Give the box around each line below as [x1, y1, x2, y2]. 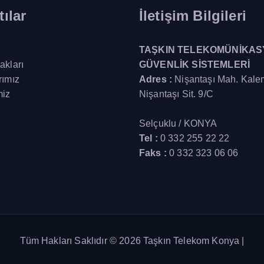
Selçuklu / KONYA [139, 118, 217, 128]
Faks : [139, 147, 170, 158]
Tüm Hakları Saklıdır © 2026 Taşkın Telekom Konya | [19, 235, 245, 246]
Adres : [139, 74, 175, 84]
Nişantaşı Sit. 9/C [139, 88, 213, 99]
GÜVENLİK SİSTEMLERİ [139, 59, 250, 70]
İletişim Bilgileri [139, 7, 246, 24]
